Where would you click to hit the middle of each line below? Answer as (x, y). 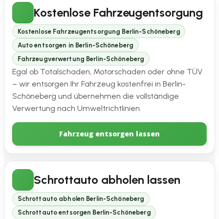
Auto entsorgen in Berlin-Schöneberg (76, 45)
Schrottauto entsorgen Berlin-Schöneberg (84, 213)
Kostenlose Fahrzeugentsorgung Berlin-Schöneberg (99, 31)
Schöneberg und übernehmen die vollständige (96, 96)
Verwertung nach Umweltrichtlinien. (77, 109)
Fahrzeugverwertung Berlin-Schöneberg (81, 59)
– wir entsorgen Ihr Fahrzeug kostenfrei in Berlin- (99, 84)
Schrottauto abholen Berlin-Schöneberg (81, 199)
